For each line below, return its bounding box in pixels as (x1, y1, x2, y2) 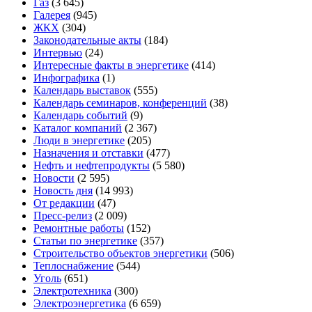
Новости (33, 172, 75, 184)
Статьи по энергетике (33, 235, 137, 247)
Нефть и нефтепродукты (33, 159, 150, 171)
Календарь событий (33, 109, 127, 121)
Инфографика (33, 72, 100, 84)
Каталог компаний (33, 122, 122, 134)
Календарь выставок (33, 84, 131, 96)
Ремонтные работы (33, 222, 124, 234)
